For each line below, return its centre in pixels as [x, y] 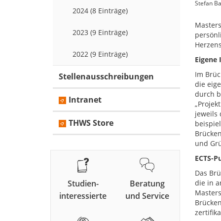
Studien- [83, 184]
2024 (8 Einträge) [100, 11]
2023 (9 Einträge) [100, 33]
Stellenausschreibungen [106, 77]
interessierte [83, 196]
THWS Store [91, 123]
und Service [147, 196]
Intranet [85, 100]
